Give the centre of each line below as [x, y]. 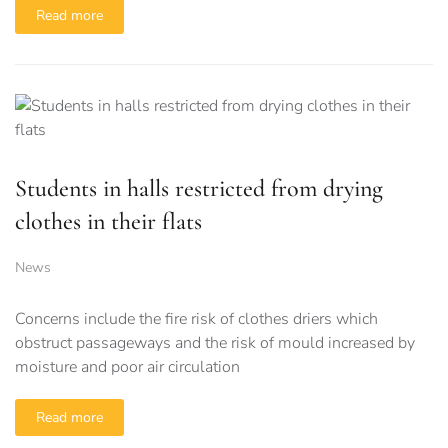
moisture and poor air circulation [127, 367]
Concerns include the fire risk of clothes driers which [196, 319]
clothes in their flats [108, 222]
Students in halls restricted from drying [199, 189]
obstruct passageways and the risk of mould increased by [215, 343]
